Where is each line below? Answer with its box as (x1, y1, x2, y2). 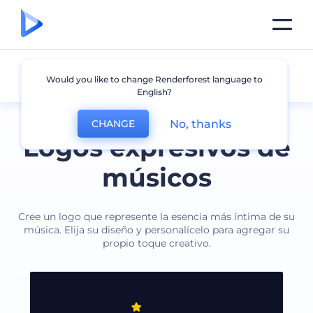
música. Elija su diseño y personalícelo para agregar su (24, 224, 289, 236)
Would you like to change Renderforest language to (45, 74, 263, 85)
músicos (101, 162, 212, 193)
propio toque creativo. (102, 237, 211, 249)
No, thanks (169, 117, 231, 131)
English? (136, 87, 172, 97)
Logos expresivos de (22, 132, 291, 163)
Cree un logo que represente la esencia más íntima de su (18, 210, 295, 223)
